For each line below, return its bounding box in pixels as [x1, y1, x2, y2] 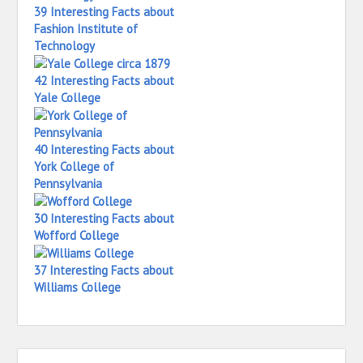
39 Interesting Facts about [34, 4, 175, 19]
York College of [34, 159, 115, 174]
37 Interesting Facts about [34, 263, 174, 278]
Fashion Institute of [34, 21, 139, 36]
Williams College [34, 280, 122, 295]
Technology [34, 38, 96, 53]
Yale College [34, 90, 101, 105]
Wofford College [34, 228, 120, 243]
